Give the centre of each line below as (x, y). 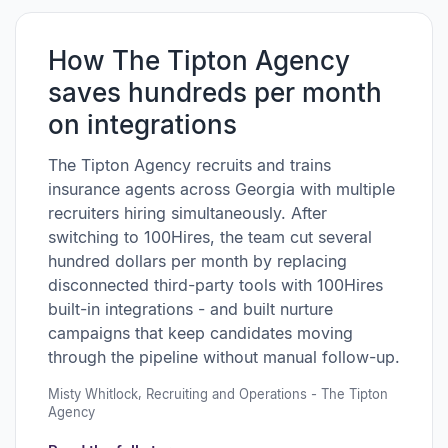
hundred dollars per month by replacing (197, 260)
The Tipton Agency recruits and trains (189, 164)
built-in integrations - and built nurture (190, 308)
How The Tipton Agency (199, 60)
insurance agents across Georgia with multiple (221, 188)
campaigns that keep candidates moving (200, 332)
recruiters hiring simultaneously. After (187, 212)
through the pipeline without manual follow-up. (224, 356)
